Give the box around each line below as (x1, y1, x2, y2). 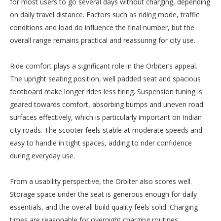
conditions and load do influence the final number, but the (10, 22, 194, 32)
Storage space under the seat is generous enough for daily (10, 189, 197, 199)
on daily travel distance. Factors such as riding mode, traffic (10, 9, 199, 19)
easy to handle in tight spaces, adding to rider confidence (10, 138, 192, 147)
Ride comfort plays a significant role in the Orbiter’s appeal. (10, 61, 197, 71)
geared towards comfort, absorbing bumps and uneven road (10, 99, 203, 109)
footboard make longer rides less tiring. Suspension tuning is (10, 86, 202, 96)
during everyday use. (10, 150, 75, 160)
